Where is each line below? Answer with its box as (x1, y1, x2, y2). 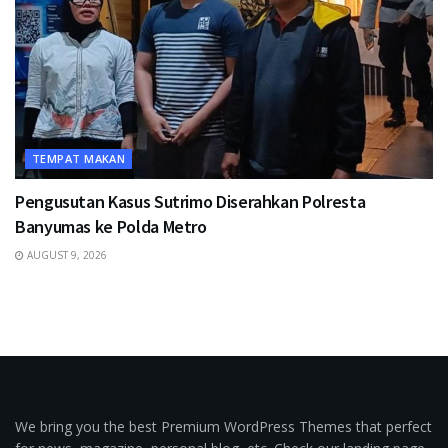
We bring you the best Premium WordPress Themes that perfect (15, 416, 432, 436)
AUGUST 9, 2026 (24, 247, 107, 262)
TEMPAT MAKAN (32, 150, 126, 166)
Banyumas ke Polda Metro (15, 214, 207, 238)
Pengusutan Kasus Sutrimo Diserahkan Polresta (15, 189, 366, 213)
